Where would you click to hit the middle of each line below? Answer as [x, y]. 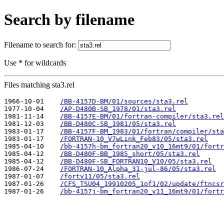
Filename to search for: [41, 44]
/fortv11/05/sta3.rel [100, 176]
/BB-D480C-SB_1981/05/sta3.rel [118, 123]
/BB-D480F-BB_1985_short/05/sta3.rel [130, 153]
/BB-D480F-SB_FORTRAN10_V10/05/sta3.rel [136, 161]
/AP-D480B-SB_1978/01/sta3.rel [118, 108]
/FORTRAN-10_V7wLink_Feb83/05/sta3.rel [134, 138]
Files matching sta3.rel [39, 84]
